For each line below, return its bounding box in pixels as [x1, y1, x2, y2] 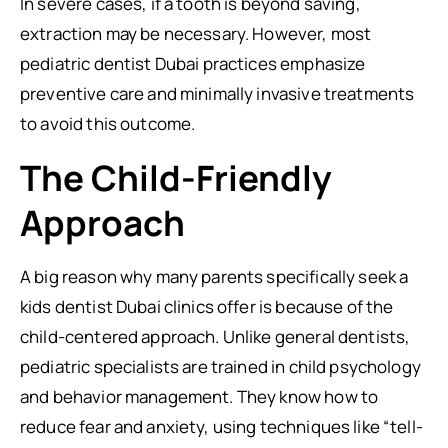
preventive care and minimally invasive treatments [20, 82, 415, 105]
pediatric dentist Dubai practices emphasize [20, 52, 366, 75]
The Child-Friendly [20, 154, 332, 202]
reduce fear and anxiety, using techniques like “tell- [20, 415, 423, 438]
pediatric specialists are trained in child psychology [20, 355, 421, 378]
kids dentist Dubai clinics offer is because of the [20, 295, 394, 318]
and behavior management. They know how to [20, 385, 379, 408]
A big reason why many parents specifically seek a [20, 265, 409, 288]
